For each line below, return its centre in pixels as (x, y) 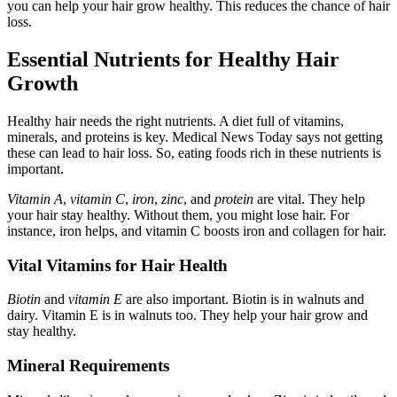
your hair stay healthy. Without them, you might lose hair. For (178, 214)
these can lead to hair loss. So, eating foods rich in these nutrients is (194, 152)
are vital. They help (309, 198)
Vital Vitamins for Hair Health (117, 265)
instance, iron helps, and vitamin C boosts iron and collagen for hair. (197, 230)
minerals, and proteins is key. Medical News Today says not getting (195, 136)
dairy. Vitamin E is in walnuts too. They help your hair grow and (187, 315)
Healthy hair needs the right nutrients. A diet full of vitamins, (175, 121)
